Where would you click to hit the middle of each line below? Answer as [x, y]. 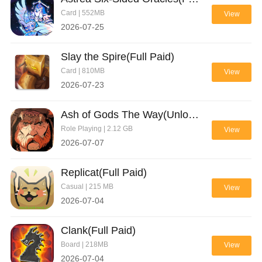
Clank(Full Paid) [98, 231]
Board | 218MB [84, 245]
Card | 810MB [82, 71]
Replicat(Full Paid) [104, 173]
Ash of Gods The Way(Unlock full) [193, 115]
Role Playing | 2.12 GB [96, 129]
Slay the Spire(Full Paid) [117, 57]
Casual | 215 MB [87, 187]
